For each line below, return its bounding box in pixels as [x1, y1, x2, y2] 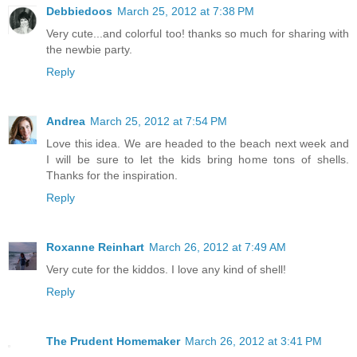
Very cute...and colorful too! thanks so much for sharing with [46, 27, 349, 41]
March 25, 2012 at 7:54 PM [90, 115, 227, 128]
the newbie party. [46, 43, 132, 57]
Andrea [46, 115, 85, 128]
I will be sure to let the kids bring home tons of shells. [46, 153, 349, 167]
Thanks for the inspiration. [46, 169, 178, 182]
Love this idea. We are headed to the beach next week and [46, 137, 349, 151]
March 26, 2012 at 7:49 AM [149, 241, 286, 254]
